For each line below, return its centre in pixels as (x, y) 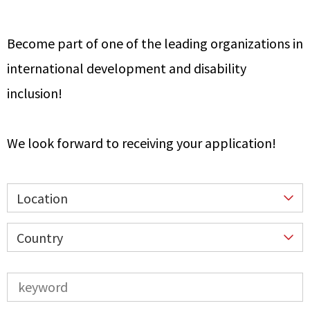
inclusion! (35, 93)
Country (40, 237)
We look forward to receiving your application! (142, 143)
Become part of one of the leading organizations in (155, 43)
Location (42, 198)
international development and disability (127, 68)
